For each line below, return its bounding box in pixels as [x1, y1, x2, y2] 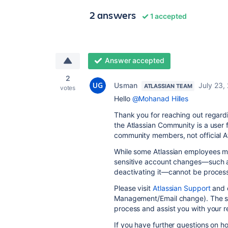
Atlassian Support [152, 184, 211, 192]
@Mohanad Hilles [132, 94, 189, 103]
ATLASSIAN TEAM [144, 82, 192, 90]
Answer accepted [104, 56, 164, 65]
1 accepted [148, 12, 187, 20]
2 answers [90, 8, 136, 22]
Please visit [114, 184, 153, 192]
